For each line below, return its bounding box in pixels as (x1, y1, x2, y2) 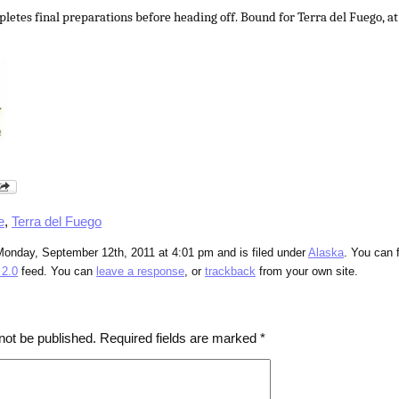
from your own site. (256, 265, 358, 279)
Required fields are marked (100, 330, 260, 346)
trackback (205, 265, 256, 279)
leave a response (96, 265, 184, 279)
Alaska (308, 247, 344, 260)
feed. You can (18, 265, 96, 279)
